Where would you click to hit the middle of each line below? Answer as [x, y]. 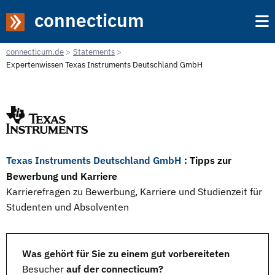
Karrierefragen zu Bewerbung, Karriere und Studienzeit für [134, 192]
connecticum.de [35, 52]
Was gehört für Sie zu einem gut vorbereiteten [126, 254]
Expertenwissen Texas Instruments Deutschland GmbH [104, 65]
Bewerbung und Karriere [62, 176]
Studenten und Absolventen [68, 207]
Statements [94, 52]
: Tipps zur [208, 160]
